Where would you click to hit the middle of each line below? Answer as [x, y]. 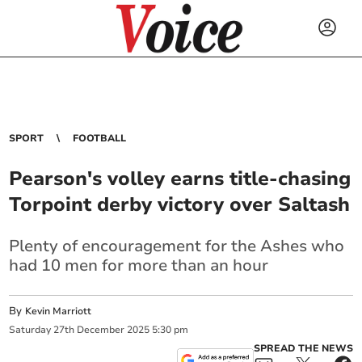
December [101, 330]
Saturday [30, 330]
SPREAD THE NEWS [303, 348]
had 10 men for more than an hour [139, 265]
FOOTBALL [100, 138]
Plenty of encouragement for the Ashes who [177, 246]
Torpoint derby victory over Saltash [180, 204]
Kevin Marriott [59, 311]
